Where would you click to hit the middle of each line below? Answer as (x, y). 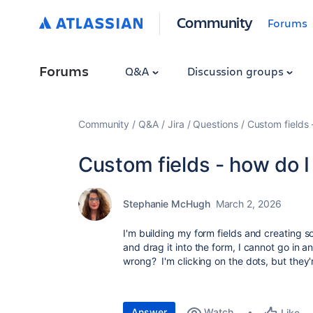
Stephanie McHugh (167, 204)
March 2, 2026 (248, 204)
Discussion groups (236, 71)
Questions (216, 124)
